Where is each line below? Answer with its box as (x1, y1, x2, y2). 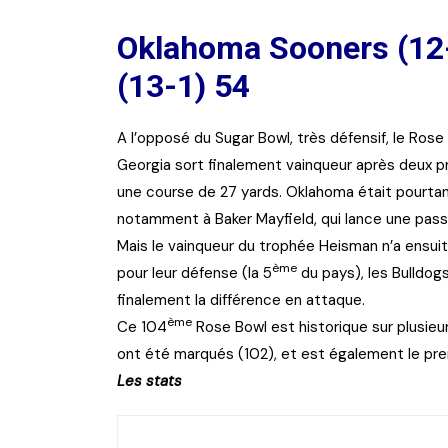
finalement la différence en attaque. (117, 289, 365, 310)
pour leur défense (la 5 (117, 262, 272, 283)
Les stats (117, 370, 182, 391)
